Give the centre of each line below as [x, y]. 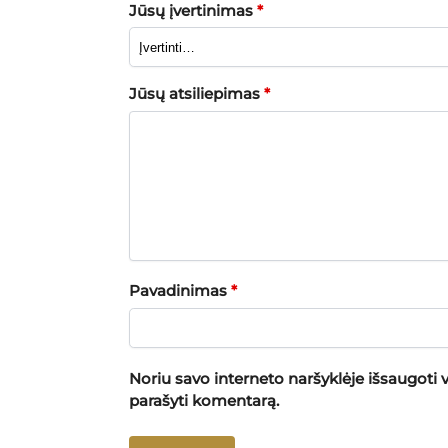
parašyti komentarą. [203, 400]
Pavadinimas [179, 291]
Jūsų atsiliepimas [196, 94]
